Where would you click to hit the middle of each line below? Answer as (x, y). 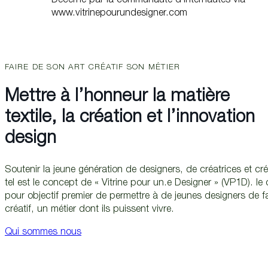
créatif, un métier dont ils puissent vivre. (89, 210)
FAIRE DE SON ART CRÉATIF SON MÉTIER (93, 68)
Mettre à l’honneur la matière (117, 97)
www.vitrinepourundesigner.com (120, 13)
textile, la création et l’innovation (130, 118)
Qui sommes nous (43, 233)
